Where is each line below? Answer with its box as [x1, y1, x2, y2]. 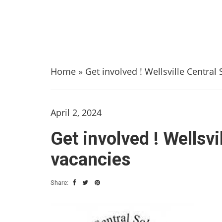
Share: [51, 179, 70, 186]
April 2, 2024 [51, 107, 102, 118]
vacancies [51, 149, 130, 170]
